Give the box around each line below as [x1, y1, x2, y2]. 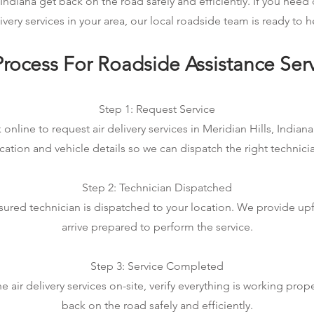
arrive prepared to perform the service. [61, 220, 253, 233]
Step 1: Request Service [99, 102, 215, 116]
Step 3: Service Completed [90, 259, 224, 273]
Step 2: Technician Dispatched [82, 181, 232, 194]
